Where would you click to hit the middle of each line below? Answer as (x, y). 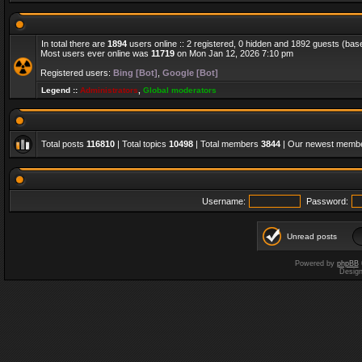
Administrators (109, 90)
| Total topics (142, 144)
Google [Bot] (190, 73)
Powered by (316, 263)
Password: (327, 201)
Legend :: (61, 90)
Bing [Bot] (135, 73)
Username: (224, 201)
